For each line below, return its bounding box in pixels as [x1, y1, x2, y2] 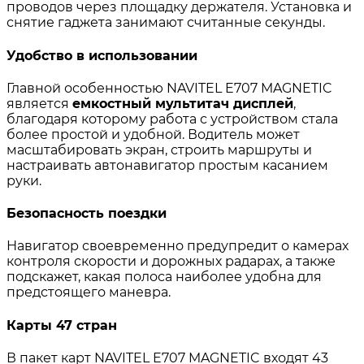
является [6, 95, 72, 111]
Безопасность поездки [6, 206, 167, 222]
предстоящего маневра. [6, 284, 171, 301]
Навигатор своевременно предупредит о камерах [6, 238, 349, 254]
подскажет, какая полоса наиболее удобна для [6, 269, 322, 285]
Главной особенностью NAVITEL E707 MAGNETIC [6, 80, 332, 96]
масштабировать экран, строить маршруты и [6, 141, 312, 158]
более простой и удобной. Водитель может [6, 126, 300, 142]
